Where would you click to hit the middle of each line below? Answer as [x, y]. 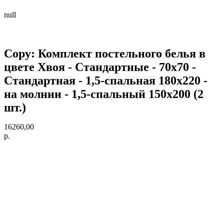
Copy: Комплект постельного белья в [105, 54]
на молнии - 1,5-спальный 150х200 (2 [104, 94]
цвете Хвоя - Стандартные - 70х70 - [100, 67]
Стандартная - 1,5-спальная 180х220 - [106, 81]
